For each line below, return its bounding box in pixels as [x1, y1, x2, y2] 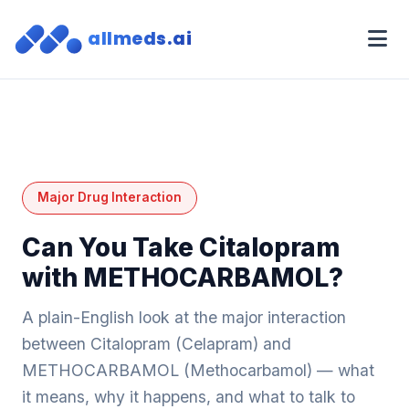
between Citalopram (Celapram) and [22, 333, 291, 353]
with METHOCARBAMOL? [22, 261, 343, 293]
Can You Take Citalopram [22, 231, 340, 263]
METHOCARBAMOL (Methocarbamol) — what [22, 360, 374, 380]
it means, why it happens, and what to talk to [22, 386, 355, 406]
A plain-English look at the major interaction [22, 307, 346, 327]
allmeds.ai [88, 26, 192, 51]
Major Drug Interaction [37, 190, 182, 205]
